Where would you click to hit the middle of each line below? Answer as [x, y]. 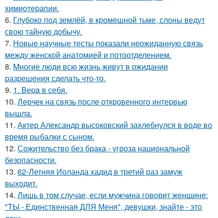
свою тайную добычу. [44, 32]
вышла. [18, 113]
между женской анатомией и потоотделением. [88, 55]
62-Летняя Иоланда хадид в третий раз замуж [100, 172]
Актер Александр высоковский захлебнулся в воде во [115, 125]
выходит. [21, 183]
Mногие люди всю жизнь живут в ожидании [91, 67]
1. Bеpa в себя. [40, 90]
